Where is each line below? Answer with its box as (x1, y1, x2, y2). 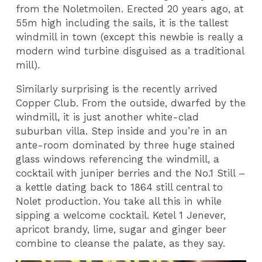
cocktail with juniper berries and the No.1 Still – (16, 167, 246, 180)
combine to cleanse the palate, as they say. (16, 237, 226, 250)
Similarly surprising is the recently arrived (16, 83, 218, 95)
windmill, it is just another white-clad (16, 111, 199, 123)
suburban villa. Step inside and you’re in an (16, 125, 228, 137)
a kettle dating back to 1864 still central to (16, 181, 223, 194)
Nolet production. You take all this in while (16, 195, 222, 208)
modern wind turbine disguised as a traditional (16, 45, 244, 57)
